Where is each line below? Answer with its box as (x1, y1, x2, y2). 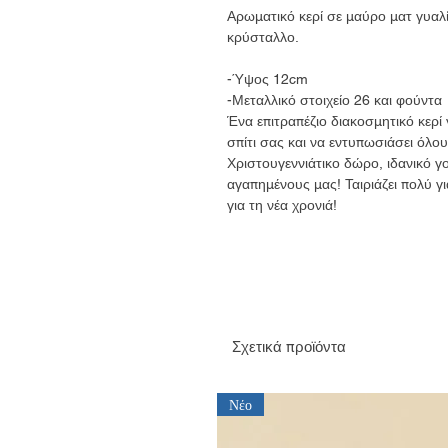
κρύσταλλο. (227, 29, 299, 45)
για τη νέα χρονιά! (227, 197, 337, 213)
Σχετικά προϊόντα (232, 338, 346, 355)
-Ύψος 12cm (227, 71, 312, 87)
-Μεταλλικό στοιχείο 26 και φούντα (227, 92, 442, 108)
